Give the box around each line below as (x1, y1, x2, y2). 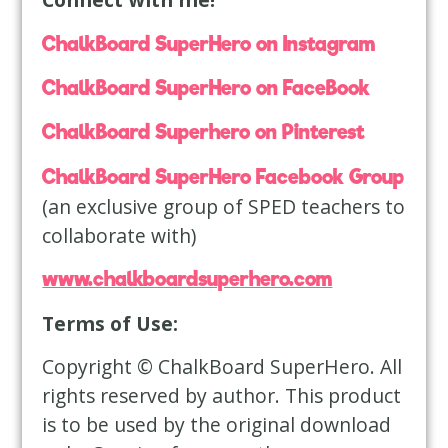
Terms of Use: (42, 309, 179, 337)
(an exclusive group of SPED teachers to (42, 192, 406, 220)
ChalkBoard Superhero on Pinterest (42, 120, 366, 145)
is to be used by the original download (42, 410, 392, 438)
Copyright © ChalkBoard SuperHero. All (42, 352, 403, 380)
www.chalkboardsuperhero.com (42, 267, 333, 292)
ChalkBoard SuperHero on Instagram (42, 31, 376, 56)
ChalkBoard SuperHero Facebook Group (42, 164, 405, 189)
